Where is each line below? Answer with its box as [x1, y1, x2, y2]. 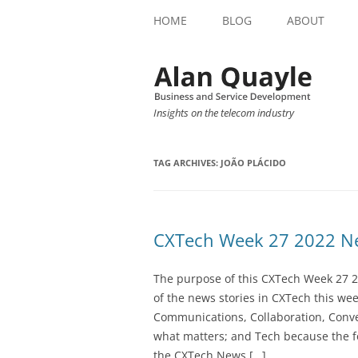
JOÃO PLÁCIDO [221, 157, 286, 169]
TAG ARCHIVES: [153, 157, 221, 169]
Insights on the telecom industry [153, 105, 294, 120]
